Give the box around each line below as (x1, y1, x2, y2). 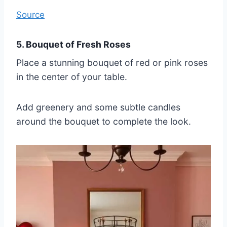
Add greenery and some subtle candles (16, 101, 180, 112)
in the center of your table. (16, 71, 127, 82)
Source (16, 10, 45, 20)
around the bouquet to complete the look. (16, 116, 191, 127)
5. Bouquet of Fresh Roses (16, 39, 131, 50)
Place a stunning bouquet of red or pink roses (16, 57, 208, 68)
